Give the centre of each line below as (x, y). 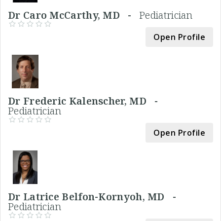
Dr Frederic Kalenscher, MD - (86, 101)
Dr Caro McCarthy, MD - (74, 15)
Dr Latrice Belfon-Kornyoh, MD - (95, 196)
